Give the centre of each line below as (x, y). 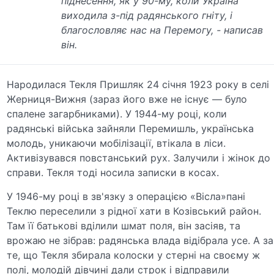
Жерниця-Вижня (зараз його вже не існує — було (127, 99)
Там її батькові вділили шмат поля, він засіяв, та (124, 225)
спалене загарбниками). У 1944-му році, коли (117, 113)
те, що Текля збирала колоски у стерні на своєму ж (134, 255)
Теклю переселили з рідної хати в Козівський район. (134, 211)
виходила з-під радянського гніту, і (147, 15)
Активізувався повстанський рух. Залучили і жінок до (139, 157)
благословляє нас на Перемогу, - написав (162, 30)
